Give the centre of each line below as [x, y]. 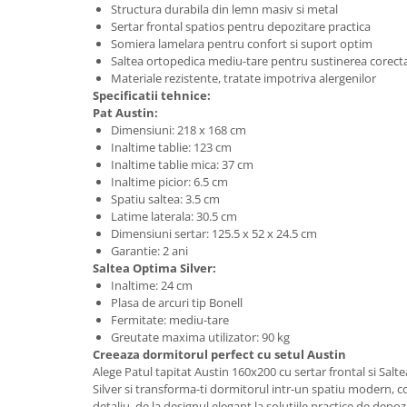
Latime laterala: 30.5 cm [174, 216]
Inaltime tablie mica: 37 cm [182, 164]
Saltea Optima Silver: [154, 268]
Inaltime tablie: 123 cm [171, 147]
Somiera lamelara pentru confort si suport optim [242, 44]
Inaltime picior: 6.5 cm [169, 182]
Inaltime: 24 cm [152, 285]
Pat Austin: [125, 113]
